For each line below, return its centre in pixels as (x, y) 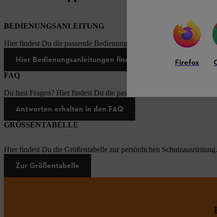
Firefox (187, 63)
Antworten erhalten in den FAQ (70, 108)
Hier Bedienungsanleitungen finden (77, 59)
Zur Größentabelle (47, 165)
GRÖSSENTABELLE (41, 124)
